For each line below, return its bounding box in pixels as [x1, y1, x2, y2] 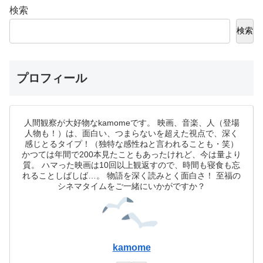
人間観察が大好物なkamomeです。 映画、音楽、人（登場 [23, 117, 240, 127]
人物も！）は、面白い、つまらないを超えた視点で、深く [25, 128, 238, 138]
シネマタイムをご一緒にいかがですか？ [58, 181, 205, 191]
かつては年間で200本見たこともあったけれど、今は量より [22, 149, 241, 159]
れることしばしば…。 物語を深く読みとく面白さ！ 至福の [22, 170, 241, 180]
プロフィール [16, 71, 87, 85]
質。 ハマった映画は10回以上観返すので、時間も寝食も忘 [23, 160, 240, 170]
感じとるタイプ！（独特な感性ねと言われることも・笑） [25, 139, 238, 149]
